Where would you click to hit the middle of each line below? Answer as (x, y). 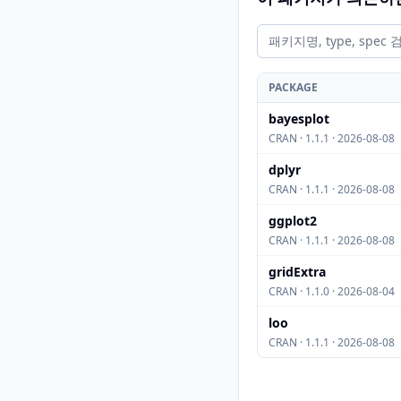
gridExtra (297, 272)
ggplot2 (293, 221)
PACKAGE (293, 87)
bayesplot (299, 119)
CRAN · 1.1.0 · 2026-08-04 (332, 291)
